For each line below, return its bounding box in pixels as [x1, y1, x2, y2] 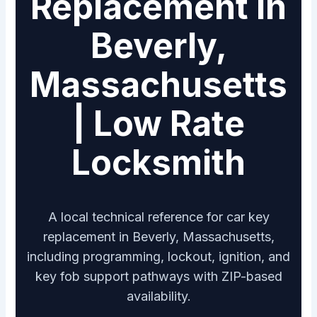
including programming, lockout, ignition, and [27, 249, 290, 265]
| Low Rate [72, 103, 245, 145]
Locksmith [71, 142, 246, 184]
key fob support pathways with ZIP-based [35, 269, 282, 284]
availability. [126, 289, 191, 304]
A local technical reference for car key [47, 209, 270, 225]
